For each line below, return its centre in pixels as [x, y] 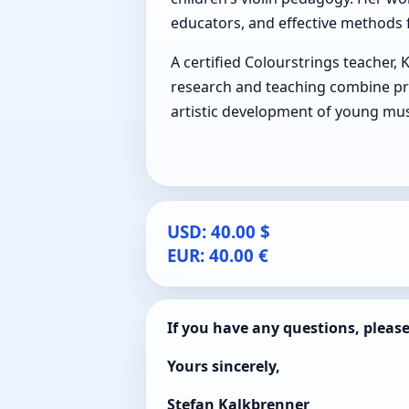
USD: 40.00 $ [219, 231]
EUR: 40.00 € [218, 255]
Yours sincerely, [224, 366]
